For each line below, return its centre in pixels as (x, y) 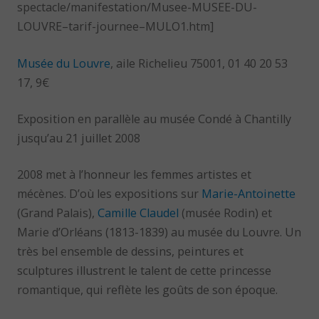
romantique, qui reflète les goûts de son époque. (148, 290)
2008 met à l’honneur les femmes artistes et (135, 175)
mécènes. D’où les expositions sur (110, 194)
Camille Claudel (138, 213)
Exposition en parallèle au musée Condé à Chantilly (155, 119)
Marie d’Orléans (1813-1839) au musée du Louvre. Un (159, 232)
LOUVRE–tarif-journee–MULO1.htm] (116, 27)
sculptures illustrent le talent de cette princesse (145, 271)
